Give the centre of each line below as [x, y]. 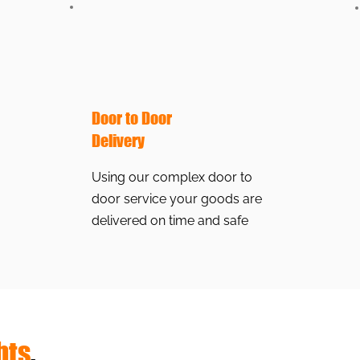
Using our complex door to [172, 177]
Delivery [118, 141]
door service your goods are [177, 199]
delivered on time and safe [170, 221]
